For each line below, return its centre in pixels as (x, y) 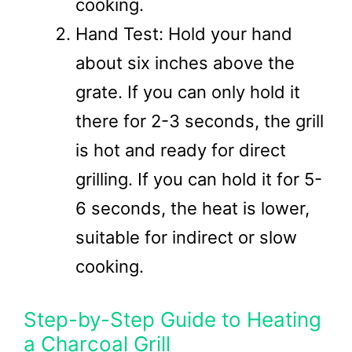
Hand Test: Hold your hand (184, 34)
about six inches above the (185, 63)
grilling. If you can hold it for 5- (199, 179)
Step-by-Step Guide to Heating (172, 319)
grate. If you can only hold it (188, 92)
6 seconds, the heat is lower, (192, 208)
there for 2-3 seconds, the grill (200, 121)
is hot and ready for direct (181, 150)
